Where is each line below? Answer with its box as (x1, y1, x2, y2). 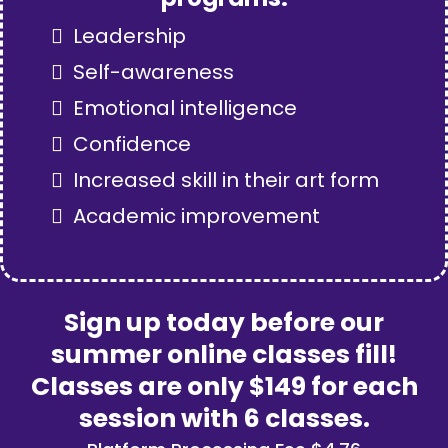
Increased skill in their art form (73, 166, 379, 195)
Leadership (73, 22, 186, 51)
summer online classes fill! (51, 337, 397, 373)
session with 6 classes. (78, 401, 370, 437)
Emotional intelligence (73, 94, 297, 123)
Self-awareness (73, 58, 234, 87)
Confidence (73, 130, 191, 159)
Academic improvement (73, 202, 320, 231)
